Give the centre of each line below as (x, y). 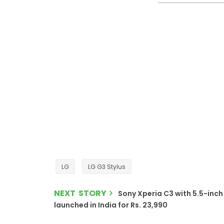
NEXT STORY (80, 193)
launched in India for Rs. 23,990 (111, 205)
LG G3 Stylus (107, 167)
